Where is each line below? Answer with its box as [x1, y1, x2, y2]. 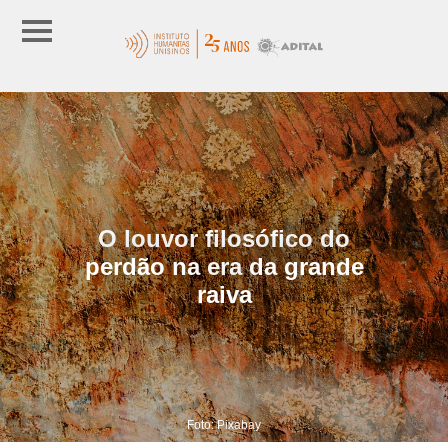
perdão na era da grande [84, 252, 364, 280]
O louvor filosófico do [98, 224, 350, 252]
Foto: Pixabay [187, 417, 261, 432]
